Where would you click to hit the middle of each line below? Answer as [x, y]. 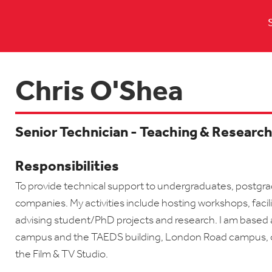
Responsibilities [67, 167]
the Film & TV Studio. [62, 255]
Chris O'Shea [99, 93]
